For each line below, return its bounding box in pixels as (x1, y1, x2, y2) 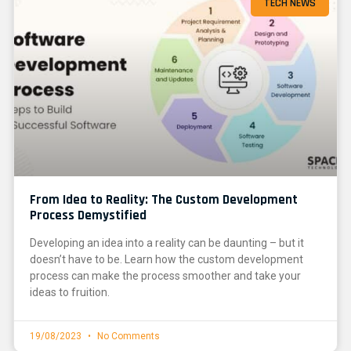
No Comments (95, 331, 160, 342)
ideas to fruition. (30, 286, 110, 299)
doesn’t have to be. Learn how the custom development (30, 253, 303, 266)
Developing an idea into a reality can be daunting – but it (30, 237, 304, 250)
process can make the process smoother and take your (30, 270, 301, 283)
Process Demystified (30, 207, 147, 225)
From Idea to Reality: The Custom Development (30, 191, 298, 209)
